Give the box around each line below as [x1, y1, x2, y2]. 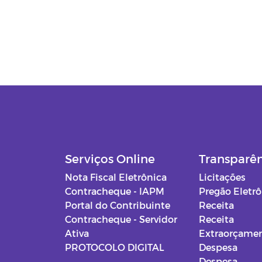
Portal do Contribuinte [65, 199, 170, 211]
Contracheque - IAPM [65, 185, 164, 197]
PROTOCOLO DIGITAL [65, 242, 164, 253]
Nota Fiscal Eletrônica [65, 171, 167, 183]
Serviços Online [65, 151, 155, 166]
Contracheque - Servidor [65, 213, 177, 225]
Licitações [199, 171, 246, 183]
